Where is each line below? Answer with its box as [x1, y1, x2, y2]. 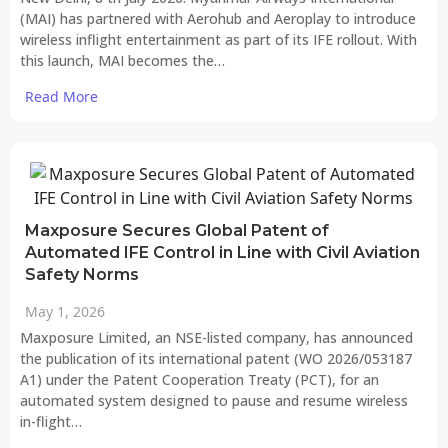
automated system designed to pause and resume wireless [20, 391, 408, 411]
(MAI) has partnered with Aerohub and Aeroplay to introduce [20, 9, 416, 29]
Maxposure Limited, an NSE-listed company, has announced [20, 328, 413, 348]
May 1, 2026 [25, 302, 105, 322]
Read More [25, 87, 98, 107]
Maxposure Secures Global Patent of [25, 221, 329, 241]
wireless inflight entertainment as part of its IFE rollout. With [20, 30, 417, 50]
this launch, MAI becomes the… [20, 51, 225, 71]
